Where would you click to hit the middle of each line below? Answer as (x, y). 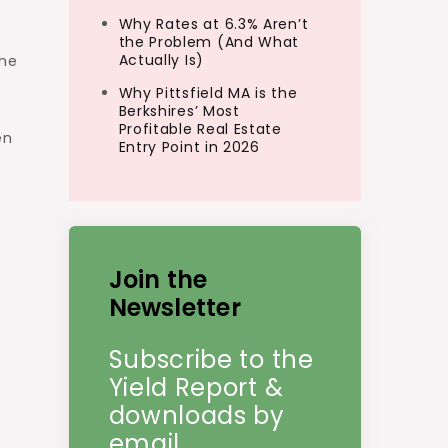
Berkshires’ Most (179, 111)
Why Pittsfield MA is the (208, 93)
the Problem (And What (209, 42)
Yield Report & (196, 387)
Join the (158, 279)
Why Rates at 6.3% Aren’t (213, 24)
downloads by (196, 415)
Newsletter (174, 307)
